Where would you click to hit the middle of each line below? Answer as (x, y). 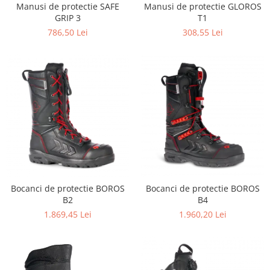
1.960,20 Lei (202, 214)
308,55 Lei (202, 32)
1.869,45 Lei (67, 214)
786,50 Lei (67, 32)
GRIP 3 (67, 17)
